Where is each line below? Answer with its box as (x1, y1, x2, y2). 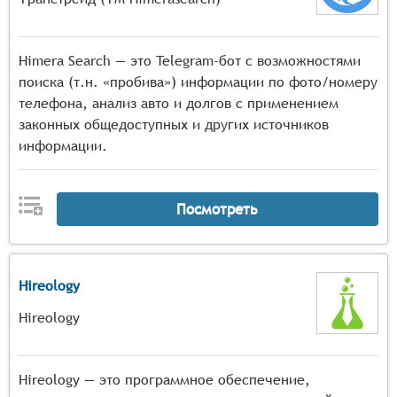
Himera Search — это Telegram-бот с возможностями (19, 52, 361, 69)
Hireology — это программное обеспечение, (19, 371, 310, 388)
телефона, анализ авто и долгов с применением (19, 95, 339, 112)
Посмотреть (176, 199, 259, 218)
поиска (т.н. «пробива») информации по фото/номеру (19, 74, 378, 90)
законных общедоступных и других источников (19, 116, 329, 133)
